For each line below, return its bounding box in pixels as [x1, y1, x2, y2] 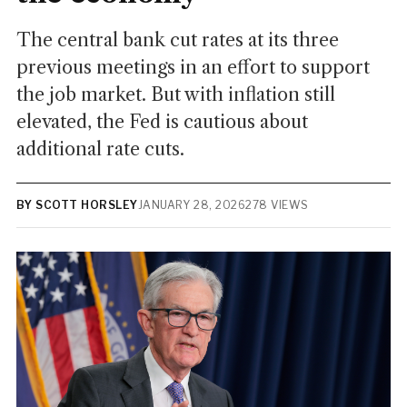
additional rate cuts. [15, 138, 184, 160]
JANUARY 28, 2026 [137, 198, 246, 212]
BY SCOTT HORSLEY [15, 198, 138, 212]
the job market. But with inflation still [15, 84, 335, 105]
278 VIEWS [245, 198, 309, 212]
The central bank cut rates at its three [15, 29, 339, 51]
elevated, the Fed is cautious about [15, 111, 308, 133]
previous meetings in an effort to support [15, 56, 370, 78]
